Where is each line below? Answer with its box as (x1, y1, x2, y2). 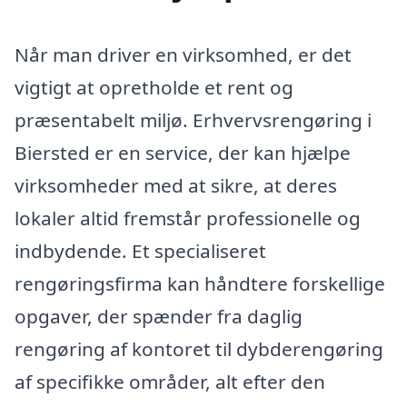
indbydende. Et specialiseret (15, 237, 266, 263)
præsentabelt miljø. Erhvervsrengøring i (15, 106, 372, 133)
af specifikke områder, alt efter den (15, 368, 325, 394)
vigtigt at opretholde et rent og (15, 74, 293, 100)
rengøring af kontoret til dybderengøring (15, 335, 383, 362)
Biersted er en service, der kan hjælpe (15, 139, 351, 165)
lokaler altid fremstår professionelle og (15, 204, 361, 231)
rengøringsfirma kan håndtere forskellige (15, 270, 385, 296)
